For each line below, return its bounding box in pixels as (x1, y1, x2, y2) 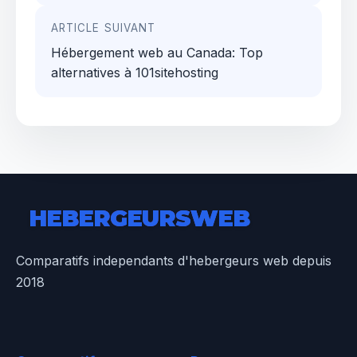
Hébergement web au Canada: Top (51, 45, 263, 61)
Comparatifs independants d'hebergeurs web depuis (16, 253, 331, 269)
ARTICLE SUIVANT (51, 22, 156, 35)
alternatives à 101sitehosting (51, 65, 218, 81)
